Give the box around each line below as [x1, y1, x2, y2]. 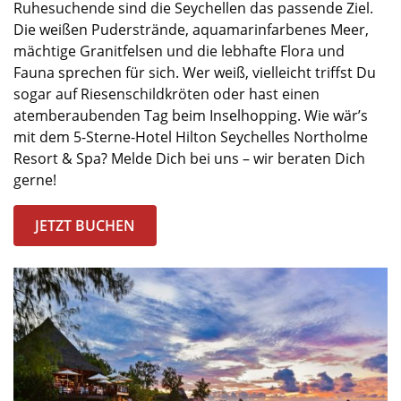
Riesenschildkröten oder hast [81, 83, 282, 104]
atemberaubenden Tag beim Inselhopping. [13, 105, 304, 125]
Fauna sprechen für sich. [13, 62, 183, 82]
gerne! [13, 169, 56, 190]
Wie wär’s [304, 105, 368, 125]
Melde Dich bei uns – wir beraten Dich [111, 148, 365, 168]
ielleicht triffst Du [260, 62, 376, 82]
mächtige [13, 40, 80, 61]
